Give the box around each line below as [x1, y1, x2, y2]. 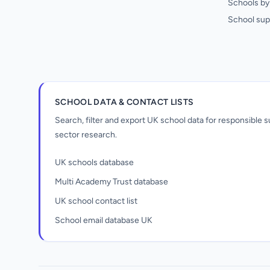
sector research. [55, 130, 117, 140]
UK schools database [55, 157, 134, 168]
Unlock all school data [20, 249, 114, 260]
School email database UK [55, 215, 152, 225]
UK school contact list [55, 196, 137, 206]
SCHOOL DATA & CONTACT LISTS [55, 97, 194, 107]
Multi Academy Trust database [55, 177, 168, 187]
